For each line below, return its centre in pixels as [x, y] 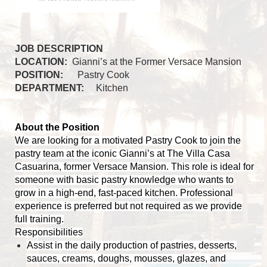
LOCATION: [42, 61]
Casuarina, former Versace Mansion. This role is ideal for [134, 166]
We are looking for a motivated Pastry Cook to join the [128, 140]
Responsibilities [49, 232]
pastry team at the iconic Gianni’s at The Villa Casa [122, 153]
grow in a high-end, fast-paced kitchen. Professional [124, 193]
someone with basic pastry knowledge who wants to [124, 179]
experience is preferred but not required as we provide [128, 206]
